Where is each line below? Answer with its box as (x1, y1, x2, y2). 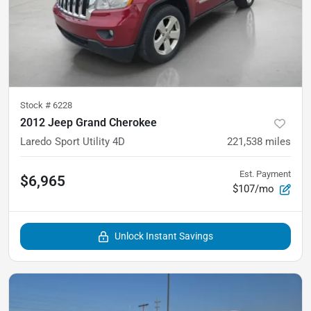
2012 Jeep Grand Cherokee (20, 116, 157, 129)
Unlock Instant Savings (115, 230, 213, 242)
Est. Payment (239, 169, 291, 179)
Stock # (20, 100, 53, 110)
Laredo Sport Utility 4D (20, 135, 125, 148)
